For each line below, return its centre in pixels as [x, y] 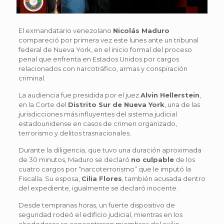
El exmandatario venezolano [65, 30]
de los [184, 159]
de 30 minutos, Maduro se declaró [74, 159]
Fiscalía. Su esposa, [50, 178]
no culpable [152, 159]
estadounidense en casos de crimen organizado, [97, 123]
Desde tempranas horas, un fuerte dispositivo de [96, 205]
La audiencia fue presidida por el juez [79, 95]
